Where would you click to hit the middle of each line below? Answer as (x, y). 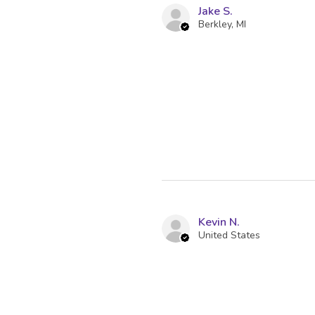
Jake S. (216, 12)
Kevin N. (219, 223)
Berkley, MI (222, 25)
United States (229, 236)
